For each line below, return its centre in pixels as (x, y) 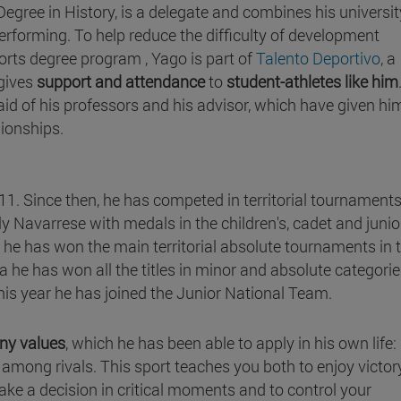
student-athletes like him (312, 81)
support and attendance (123, 81)
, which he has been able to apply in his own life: (231, 342)
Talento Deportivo (318, 58)
